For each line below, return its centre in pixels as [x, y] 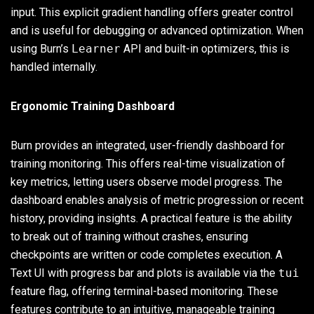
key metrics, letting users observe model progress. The [146, 182]
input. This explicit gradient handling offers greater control [152, 12]
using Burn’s [41, 48]
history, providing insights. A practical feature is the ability [151, 218]
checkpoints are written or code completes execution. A [146, 254]
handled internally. [54, 67]
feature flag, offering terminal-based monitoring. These [144, 291]
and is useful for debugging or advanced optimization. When [157, 30]
